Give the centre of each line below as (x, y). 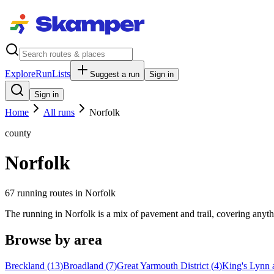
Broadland (83, 265)
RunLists (53, 74)
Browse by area (54, 239)
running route (42, 193)
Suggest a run (115, 74)
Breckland (25, 265)
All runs (59, 112)
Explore (20, 74)
